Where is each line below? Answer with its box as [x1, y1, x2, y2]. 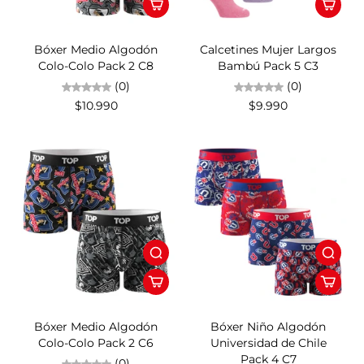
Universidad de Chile [210, 336, 327, 351]
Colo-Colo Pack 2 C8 [38, 58, 154, 74]
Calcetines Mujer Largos [200, 42, 336, 58]
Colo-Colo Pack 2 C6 [38, 336, 154, 351]
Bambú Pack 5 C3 [218, 58, 318, 74]
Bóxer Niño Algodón [210, 319, 326, 335]
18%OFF [193, 295, 232, 308]
